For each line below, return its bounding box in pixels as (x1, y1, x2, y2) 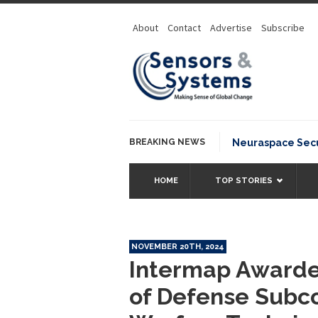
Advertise (210, 21, 252, 34)
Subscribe (261, 21, 305, 34)
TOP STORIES (215, 175, 273, 185)
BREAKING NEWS (129, 136, 205, 147)
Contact (168, 21, 201, 34)
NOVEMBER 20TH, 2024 (131, 241, 224, 251)
